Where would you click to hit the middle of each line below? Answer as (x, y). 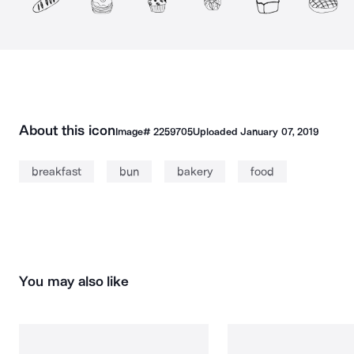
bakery (195, 171)
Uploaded (217, 132)
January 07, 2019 (279, 132)
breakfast (56, 171)
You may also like (74, 281)
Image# (134, 132)
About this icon (67, 130)
